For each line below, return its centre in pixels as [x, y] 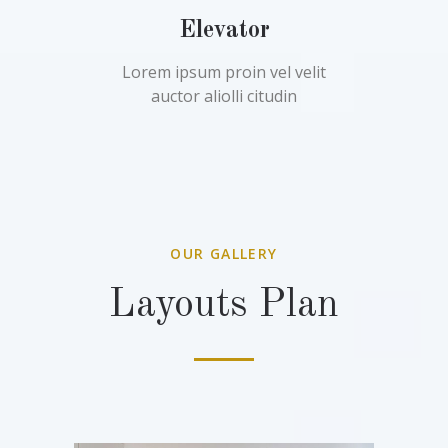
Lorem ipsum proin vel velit [224, 72]
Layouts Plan [224, 306]
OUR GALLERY [224, 253]
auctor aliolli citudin [224, 96]
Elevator [224, 31]
